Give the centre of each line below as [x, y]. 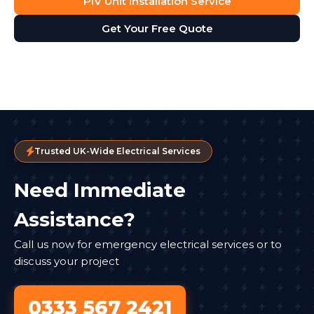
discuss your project [67, 261]
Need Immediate [100, 190]
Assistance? [75, 219]
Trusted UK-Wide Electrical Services [117, 151]
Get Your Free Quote [157, 28]
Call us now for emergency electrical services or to [148, 244]
